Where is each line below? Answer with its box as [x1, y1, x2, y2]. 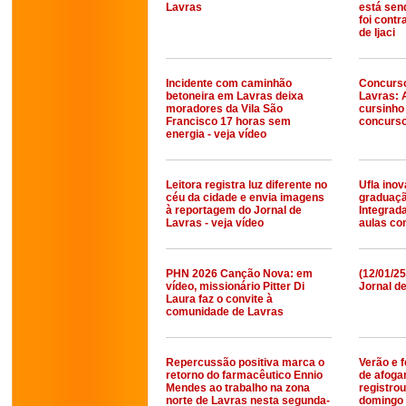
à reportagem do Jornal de [166, 204, 302, 217]
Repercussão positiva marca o [166, 356, 324, 369]
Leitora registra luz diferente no [166, 179, 327, 191]
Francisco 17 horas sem [166, 115, 291, 128]
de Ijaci [359, 26, 395, 39]
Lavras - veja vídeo [166, 217, 264, 229]
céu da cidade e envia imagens [166, 191, 324, 204]
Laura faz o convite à [166, 293, 273, 305]
